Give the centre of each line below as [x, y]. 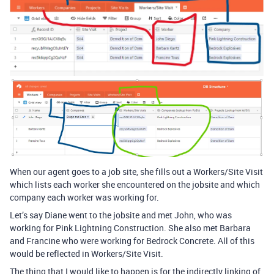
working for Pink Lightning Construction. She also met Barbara [130, 228]
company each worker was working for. [84, 198]
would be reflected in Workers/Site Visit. [87, 254]
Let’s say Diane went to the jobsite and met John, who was [121, 215]
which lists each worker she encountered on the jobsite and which [135, 185]
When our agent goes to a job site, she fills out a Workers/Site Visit [136, 172]
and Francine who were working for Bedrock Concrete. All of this [132, 241]
